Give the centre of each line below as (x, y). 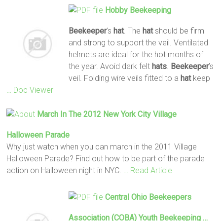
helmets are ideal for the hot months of (136, 54)
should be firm (178, 31)
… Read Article (148, 170)
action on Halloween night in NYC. (65, 170)
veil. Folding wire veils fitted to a (124, 78)
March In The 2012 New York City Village (107, 114)
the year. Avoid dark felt (110, 66)
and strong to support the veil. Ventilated (138, 42)
